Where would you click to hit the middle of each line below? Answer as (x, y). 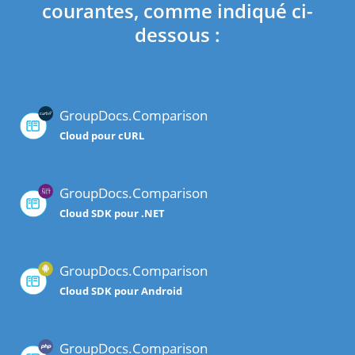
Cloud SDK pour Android (121, 291)
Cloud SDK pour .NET (112, 214)
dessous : (177, 35)
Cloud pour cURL (102, 136)
